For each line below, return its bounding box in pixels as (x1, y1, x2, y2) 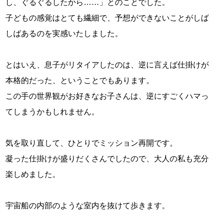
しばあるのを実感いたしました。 (5, 29, 123, 38)
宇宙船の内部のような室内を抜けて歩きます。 (5, 201, 170, 210)
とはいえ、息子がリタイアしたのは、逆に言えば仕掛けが (5, 60, 209, 69)
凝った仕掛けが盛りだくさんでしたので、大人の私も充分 (5, 154, 209, 163)
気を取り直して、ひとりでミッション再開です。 (5, 138, 178, 147)
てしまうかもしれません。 (5, 107, 100, 116)
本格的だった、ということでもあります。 (5, 76, 154, 85)
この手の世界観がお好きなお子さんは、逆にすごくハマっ (5, 91, 209, 100)
